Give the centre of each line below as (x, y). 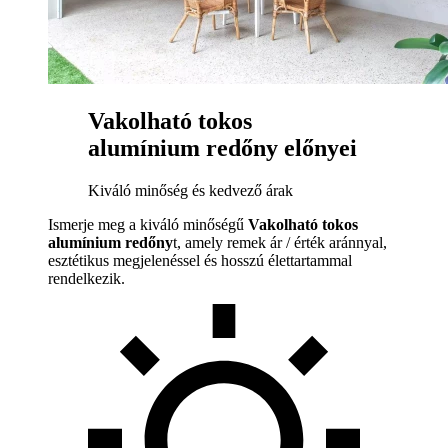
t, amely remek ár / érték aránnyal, (280, 243)
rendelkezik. (86, 279)
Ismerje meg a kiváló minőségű (148, 225)
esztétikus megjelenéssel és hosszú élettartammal (200, 261)
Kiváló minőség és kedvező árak (190, 191)
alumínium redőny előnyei (222, 148)
